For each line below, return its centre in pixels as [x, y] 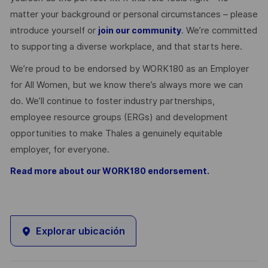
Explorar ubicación [80, 231]
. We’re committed [219, 31]
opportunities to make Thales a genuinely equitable [116, 133]
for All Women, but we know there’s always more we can [126, 85]
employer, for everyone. [60, 149]
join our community [139, 31]
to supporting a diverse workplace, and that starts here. [126, 47]
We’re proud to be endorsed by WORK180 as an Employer [129, 68]
